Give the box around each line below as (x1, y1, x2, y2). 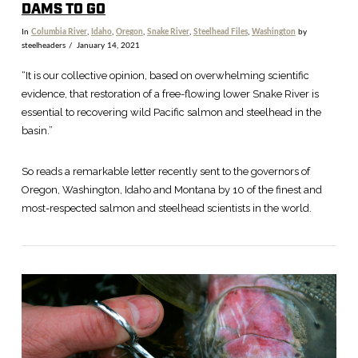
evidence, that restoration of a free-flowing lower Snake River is (21, 88, 319, 101)
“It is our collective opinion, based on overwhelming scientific (21, 70, 309, 82)
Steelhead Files (193, 27, 248, 36)
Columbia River (30, 27, 87, 36)
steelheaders (21, 41, 66, 50)
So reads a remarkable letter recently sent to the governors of (21, 165, 310, 178)
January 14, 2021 (76, 41, 140, 50)
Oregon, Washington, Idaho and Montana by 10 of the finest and (21, 184, 322, 197)
